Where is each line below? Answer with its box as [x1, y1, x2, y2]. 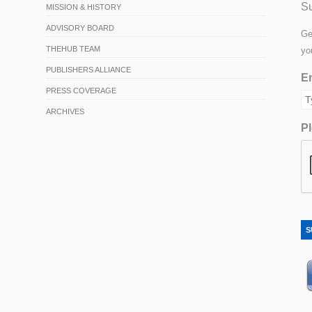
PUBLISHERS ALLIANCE [46, 65, 132, 74]
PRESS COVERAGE [46, 86, 117, 95]
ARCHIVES [46, 107, 85, 116]
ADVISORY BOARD [46, 23, 115, 32]
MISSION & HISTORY [46, 2, 122, 11]
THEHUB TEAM [46, 44, 101, 53]
